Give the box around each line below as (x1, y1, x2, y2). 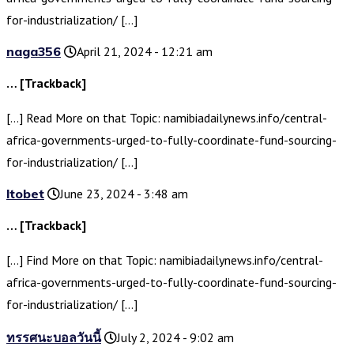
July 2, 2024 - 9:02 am (117, 330, 234, 346)
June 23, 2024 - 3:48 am (60, 186, 188, 202)
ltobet (6, 186, 44, 202)
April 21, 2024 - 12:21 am (77, 43, 213, 60)
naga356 (6, 43, 61, 60)
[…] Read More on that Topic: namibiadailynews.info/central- (6, 110, 327, 126)
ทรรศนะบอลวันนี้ (6, 330, 101, 346)
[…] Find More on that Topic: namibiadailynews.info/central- (6, 252, 323, 269)
